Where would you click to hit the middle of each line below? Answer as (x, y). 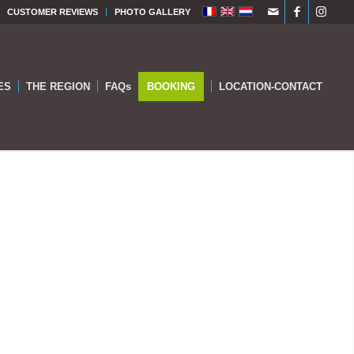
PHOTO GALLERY (153, 12)
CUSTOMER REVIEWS (53, 12)
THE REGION (58, 87)
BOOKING (171, 87)
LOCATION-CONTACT (271, 87)
